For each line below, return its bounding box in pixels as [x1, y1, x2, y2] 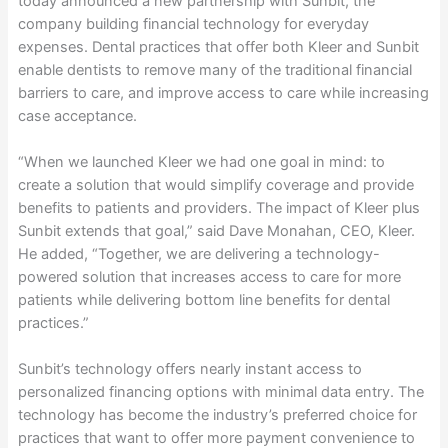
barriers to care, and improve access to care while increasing [17, 83, 429, 102]
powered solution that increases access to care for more [17, 267, 401, 286]
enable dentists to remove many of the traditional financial [17, 60, 412, 79]
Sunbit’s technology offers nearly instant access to [17, 360, 362, 379]
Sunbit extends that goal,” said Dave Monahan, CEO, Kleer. [17, 221, 415, 240]
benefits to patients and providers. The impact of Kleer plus [17, 198, 420, 217]
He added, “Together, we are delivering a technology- [17, 244, 380, 263]
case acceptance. [17, 106, 137, 125]
